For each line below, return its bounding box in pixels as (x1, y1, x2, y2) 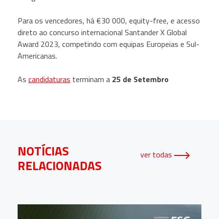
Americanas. (18, 50, 57, 62)
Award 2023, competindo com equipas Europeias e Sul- (18, 38, 199, 50)
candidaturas (28, 73, 70, 85)
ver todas (140, 149, 174, 160)
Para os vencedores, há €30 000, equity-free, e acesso (18, 15, 200, 26)
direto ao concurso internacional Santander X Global (18, 26, 187, 38)
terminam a (70, 73, 112, 85)
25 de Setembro (112, 73, 169, 85)
